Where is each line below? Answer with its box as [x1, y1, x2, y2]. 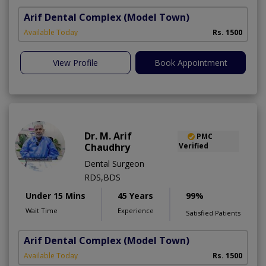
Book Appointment [154, 56, 227, 68]
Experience [118, 205, 154, 215]
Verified [178, 140, 208, 151]
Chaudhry [84, 140, 130, 154]
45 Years [118, 189, 153, 201]
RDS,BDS [84, 171, 121, 183]
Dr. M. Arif [84, 129, 132, 142]
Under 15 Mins [26, 189, 85, 201]
